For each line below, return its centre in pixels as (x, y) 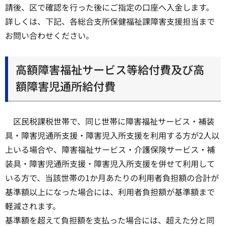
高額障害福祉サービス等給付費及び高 (110, 69)
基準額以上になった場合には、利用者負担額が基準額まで (110, 192)
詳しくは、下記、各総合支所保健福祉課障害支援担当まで (110, 21)
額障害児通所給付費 (66, 86)
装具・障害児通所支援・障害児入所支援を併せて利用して (110, 164)
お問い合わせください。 (49, 35)
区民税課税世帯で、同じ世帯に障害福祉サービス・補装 (114, 121)
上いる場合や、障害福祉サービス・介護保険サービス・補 (110, 150)
